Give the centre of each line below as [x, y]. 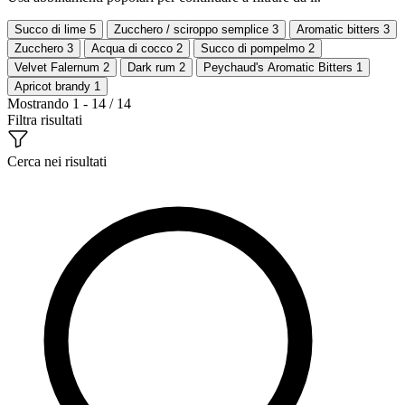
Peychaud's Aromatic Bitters [280, 67]
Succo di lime [52, 29]
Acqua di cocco [134, 48]
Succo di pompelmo [254, 48]
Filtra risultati [45, 119]
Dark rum [153, 67]
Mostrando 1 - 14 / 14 [69, 103]
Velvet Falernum [59, 67]
